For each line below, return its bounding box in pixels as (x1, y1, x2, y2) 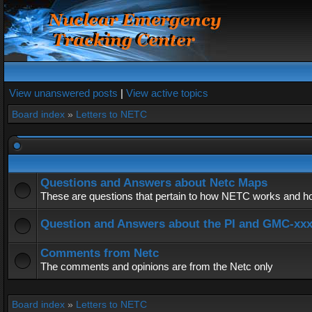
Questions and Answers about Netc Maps (40, 176, 267, 189)
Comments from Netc (40, 247, 159, 260)
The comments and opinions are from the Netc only (40, 260, 273, 272)
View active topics (126, 87, 208, 99)
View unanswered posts (9, 87, 118, 99)
